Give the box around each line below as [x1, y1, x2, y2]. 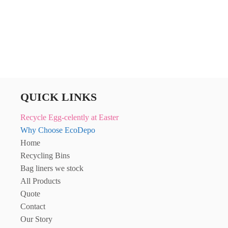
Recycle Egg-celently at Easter [20, 113, 119, 122]
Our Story [20, 215, 52, 224]
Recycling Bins [20, 151, 70, 160]
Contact [20, 202, 45, 211]
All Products [20, 177, 61, 186]
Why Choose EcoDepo [20, 126, 95, 135]
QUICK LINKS [20, 91, 97, 104]
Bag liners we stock [20, 164, 83, 173]
